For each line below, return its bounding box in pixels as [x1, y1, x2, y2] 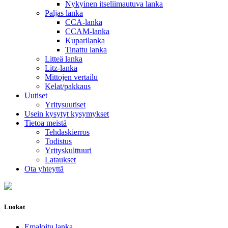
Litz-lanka [45, 64, 77, 72]
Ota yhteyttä [24, 164, 64, 173]
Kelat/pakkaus [45, 82, 91, 91]
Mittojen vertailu [45, 73, 98, 81]
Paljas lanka [45, 9, 83, 17]
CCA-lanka [65, 18, 102, 26]
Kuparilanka [65, 36, 105, 45]
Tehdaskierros [45, 128, 90, 136]
